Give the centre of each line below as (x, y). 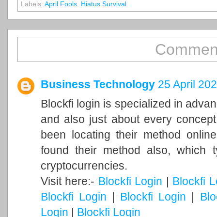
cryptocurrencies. (84, 165)
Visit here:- (70, 181)
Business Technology (98, 84)
